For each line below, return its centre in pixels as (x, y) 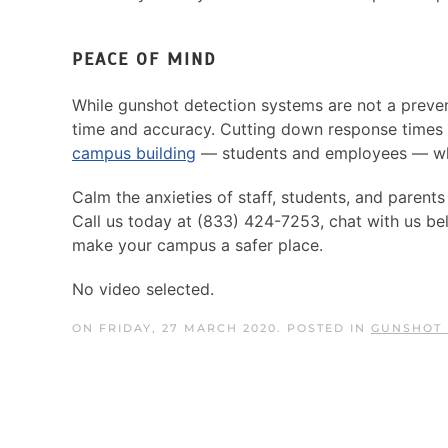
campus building (134, 153)
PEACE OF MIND (144, 59)
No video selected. (143, 289)
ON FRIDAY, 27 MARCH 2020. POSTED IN (221, 328)
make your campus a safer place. (197, 245)
